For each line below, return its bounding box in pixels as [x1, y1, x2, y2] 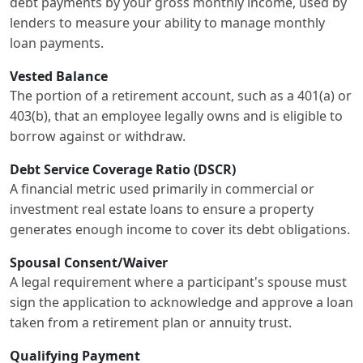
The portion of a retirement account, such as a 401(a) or [10, 87, 352, 105]
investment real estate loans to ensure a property [10, 200, 314, 219]
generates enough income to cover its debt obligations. [10, 220, 350, 239]
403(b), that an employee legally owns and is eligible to [10, 107, 343, 126]
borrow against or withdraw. [10, 127, 186, 146]
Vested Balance [10, 67, 108, 86]
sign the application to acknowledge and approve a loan [10, 293, 353, 312]
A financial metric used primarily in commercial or [10, 180, 314, 199]
